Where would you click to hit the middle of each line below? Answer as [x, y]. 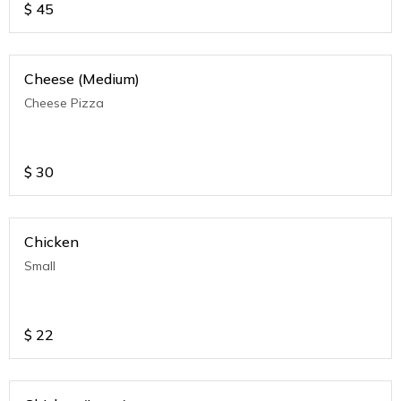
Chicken [51, 242]
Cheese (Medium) [82, 79]
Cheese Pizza [64, 103]
